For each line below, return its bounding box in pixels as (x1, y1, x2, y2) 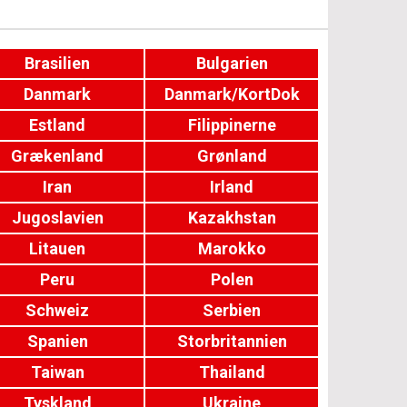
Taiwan (30, 362, 84, 382)
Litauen (29, 239, 86, 258)
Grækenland (11, 146, 104, 165)
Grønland (196, 146, 267, 165)
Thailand (198, 362, 265, 382)
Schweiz (25, 301, 90, 320)
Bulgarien (195, 54, 268, 73)
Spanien (26, 332, 88, 351)
